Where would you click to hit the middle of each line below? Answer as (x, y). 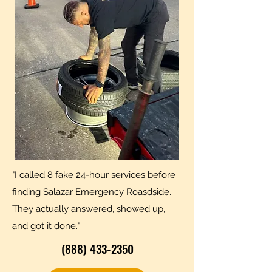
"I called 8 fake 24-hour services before (94, 175)
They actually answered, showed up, (89, 209)
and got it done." (46, 226)
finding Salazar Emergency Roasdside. (92, 192)
